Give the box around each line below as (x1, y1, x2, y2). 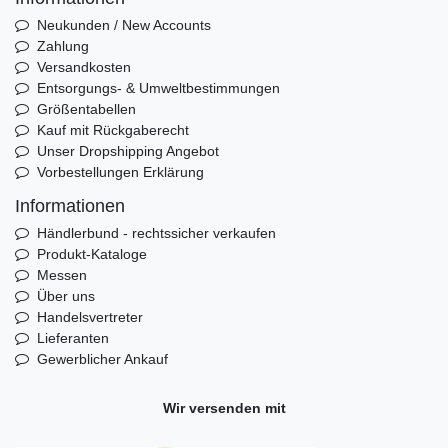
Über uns (36, 287, 95, 304)
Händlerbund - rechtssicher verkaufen (36, 224, 276, 241)
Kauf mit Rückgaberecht (36, 121, 189, 138)
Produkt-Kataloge (36, 245, 147, 262)
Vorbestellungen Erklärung (36, 163, 204, 180)
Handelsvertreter (36, 308, 143, 325)
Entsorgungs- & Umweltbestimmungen (36, 79, 280, 96)
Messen (36, 266, 87, 283)
